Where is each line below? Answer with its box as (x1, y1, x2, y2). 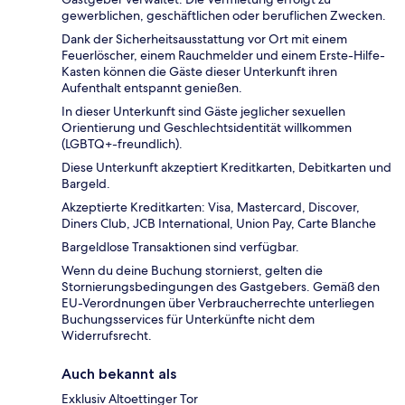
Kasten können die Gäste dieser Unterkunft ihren (61, 63, 337, 80)
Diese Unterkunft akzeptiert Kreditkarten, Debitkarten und (61, 159, 391, 176)
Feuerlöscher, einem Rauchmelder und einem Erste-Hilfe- (61, 47, 385, 64)
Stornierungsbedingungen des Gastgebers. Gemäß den (61, 278, 380, 296)
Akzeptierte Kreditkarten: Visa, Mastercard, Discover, (61, 199, 360, 216)
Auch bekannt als (61, 365, 176, 383)
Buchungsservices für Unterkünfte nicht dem (61, 311, 315, 328)
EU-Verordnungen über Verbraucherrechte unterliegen (61, 295, 374, 312)
